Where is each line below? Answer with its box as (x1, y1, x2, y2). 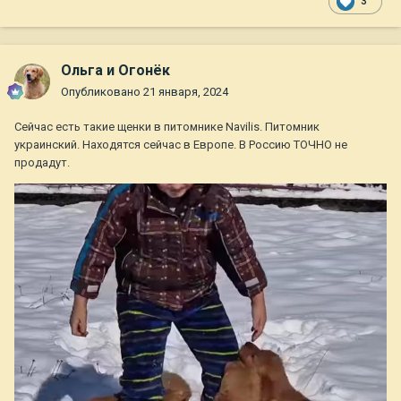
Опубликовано (61, 85, 143, 99)
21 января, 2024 (143, 85, 228, 99)
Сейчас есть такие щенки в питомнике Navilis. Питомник (14, 120, 320, 134)
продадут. (14, 156, 73, 170)
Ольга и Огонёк (61, 62, 170, 80)
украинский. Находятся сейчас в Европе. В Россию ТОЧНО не (14, 138, 347, 152)
